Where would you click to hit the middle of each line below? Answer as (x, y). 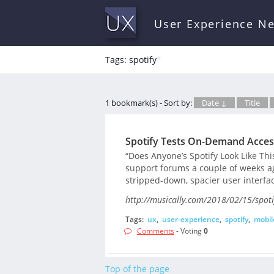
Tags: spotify (131, 60)
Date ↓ (214, 103)
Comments (155, 231)
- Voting (189, 231)
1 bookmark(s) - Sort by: (150, 103)
